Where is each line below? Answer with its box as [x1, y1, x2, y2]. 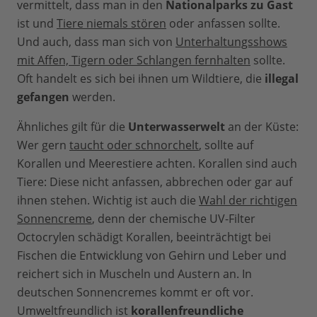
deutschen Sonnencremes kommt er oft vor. [17, 284, 253, 301]
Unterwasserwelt [128, 119, 225, 135]
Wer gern [17, 137, 69, 154]
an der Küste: [225, 119, 299, 135]
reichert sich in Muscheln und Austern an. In [17, 266, 252, 282]
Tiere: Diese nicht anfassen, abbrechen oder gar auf [17, 174, 292, 190]
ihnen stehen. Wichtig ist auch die [17, 192, 199, 209]
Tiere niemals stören [57, 16, 166, 32]
